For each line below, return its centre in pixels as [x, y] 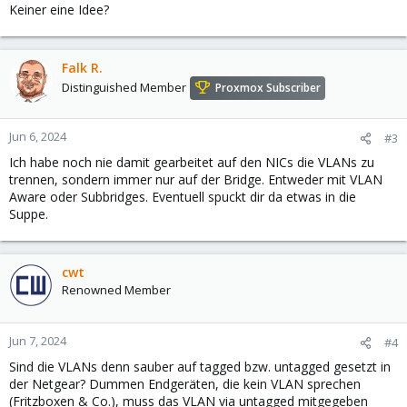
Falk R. [82, 68]
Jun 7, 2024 [38, 341]
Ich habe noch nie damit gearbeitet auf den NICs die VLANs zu [192, 163]
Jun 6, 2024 [38, 137]
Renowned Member [116, 290]
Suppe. [29, 214]
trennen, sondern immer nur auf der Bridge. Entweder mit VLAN [196, 180]
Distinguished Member [124, 88]
